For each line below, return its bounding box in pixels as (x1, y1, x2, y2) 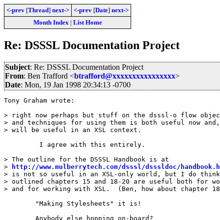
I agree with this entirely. (4, 140, 35, 148)
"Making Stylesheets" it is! (4, 199, 35, 207)
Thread (28, 6, 49, 14)
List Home (73, 19, 102, 26)
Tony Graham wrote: (4, 96, 75, 104)
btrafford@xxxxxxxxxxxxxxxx (74, 71, 175, 80)
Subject (5, 62, 30, 71)
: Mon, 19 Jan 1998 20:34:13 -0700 (21, 80, 131, 89)
